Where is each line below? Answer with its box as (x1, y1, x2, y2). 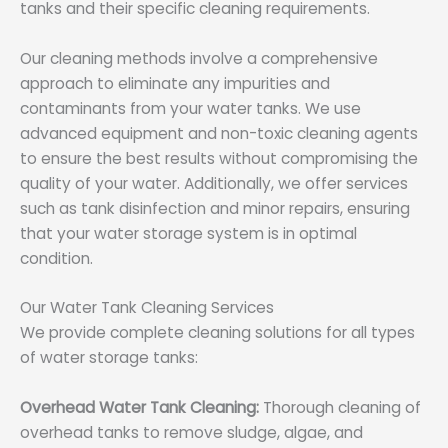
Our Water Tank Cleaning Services (20, 297, 274, 319)
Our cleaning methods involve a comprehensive (20, 47, 378, 69)
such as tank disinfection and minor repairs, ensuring (20, 197, 410, 219)
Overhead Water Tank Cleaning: (20, 397, 263, 419)
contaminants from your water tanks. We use (20, 97, 361, 119)
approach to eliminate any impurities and (20, 72, 330, 94)
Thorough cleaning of (263, 397, 421, 419)
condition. (20, 247, 93, 269)
